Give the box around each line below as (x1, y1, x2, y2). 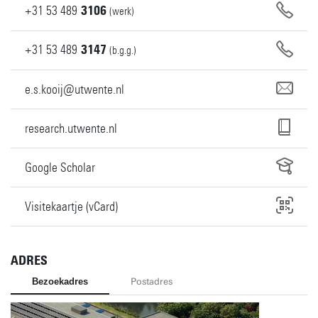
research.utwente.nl (25, 120, 117, 136)
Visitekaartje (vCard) (25, 198, 118, 214)
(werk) (109, 5, 134, 18)
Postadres (131, 275, 172, 287)
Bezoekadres (32, 275, 88, 287)
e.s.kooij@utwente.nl (25, 81, 124, 97)
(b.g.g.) (109, 44, 136, 57)
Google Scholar (25, 159, 95, 175)
